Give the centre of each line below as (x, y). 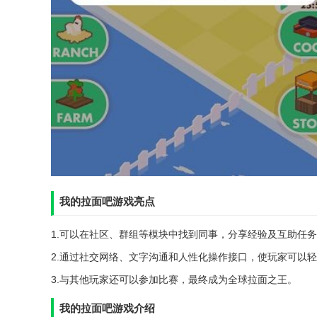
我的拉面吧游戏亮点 (107, 201)
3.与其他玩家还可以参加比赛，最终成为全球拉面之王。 (174, 279)
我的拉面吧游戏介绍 (107, 308)
